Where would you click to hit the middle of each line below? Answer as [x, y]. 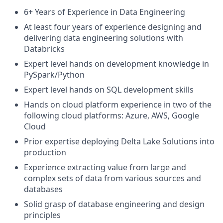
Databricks [44, 49]
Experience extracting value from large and [105, 167]
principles [42, 215]
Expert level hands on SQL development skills [109, 90]
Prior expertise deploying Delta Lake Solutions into [119, 142]
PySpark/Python [54, 75]
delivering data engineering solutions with [104, 38]
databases [43, 189]
